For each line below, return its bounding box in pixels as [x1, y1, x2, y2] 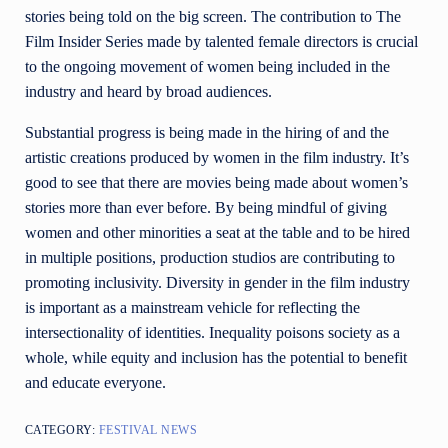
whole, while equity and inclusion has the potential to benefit [25, 349, 407, 367]
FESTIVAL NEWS [98, 422, 198, 437]
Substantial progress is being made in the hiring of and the [25, 124, 389, 142]
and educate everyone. [25, 374, 166, 392]
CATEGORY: [24, 422, 99, 437]
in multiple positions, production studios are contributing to [25, 249, 395, 267]
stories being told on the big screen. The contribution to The [25, 8, 401, 26]
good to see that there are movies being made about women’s [25, 174, 408, 192]
